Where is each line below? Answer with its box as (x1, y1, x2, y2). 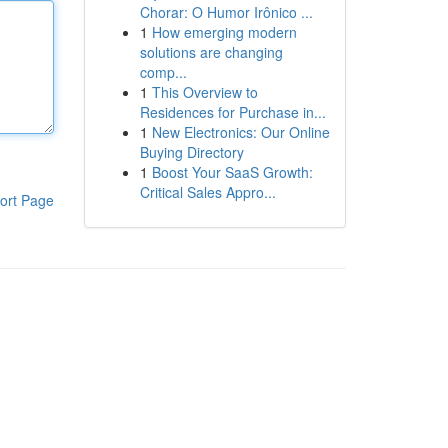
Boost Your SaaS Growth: (151, 162, 313, 182)
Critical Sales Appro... (139, 182, 276, 202)
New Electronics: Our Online (151, 122, 330, 142)
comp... (139, 62, 187, 82)
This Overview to (151, 82, 258, 102)
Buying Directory (139, 142, 244, 162)
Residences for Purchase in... (139, 102, 326, 122)
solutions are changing (139, 42, 283, 62)
